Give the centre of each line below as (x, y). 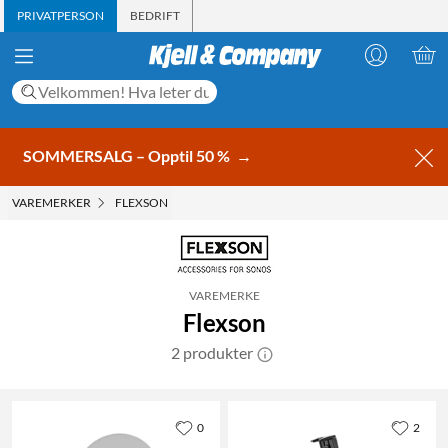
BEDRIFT (155, 15)
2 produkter (212, 352)
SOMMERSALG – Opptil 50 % (128, 155)
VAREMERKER (51, 202)
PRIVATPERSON (60, 15)
